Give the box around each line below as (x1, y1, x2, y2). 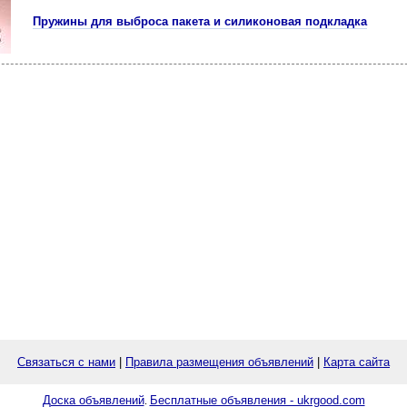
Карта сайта (323, 355, 390, 369)
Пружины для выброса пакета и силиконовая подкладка (33, 15, 367, 28)
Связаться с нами (17, 355, 115, 369)
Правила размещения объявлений (125, 355, 313, 369)
